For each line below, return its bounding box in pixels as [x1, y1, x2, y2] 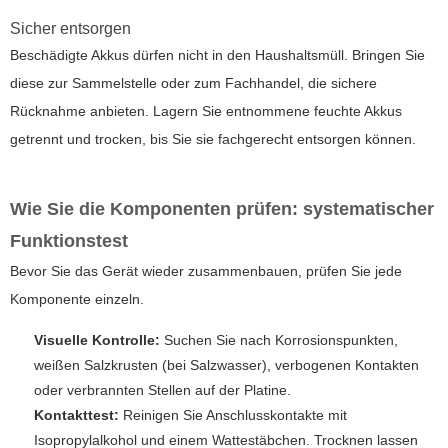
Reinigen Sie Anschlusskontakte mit [119, 407, 347, 424]
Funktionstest [10, 231, 128, 252]
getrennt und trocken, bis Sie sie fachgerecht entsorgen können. [10, 131, 416, 148]
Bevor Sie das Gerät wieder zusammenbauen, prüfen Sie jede [10, 263, 402, 280]
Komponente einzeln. [10, 291, 144, 308]
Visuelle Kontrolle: [34, 332, 160, 349]
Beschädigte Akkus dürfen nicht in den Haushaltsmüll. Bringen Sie [10, 47, 425, 64]
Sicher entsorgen [10, 20, 131, 38]
